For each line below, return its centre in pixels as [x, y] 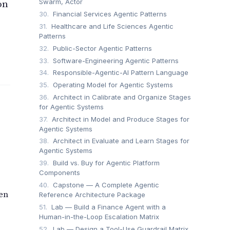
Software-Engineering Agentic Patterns [115, 60]
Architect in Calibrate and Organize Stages [121, 97]
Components [60, 173]
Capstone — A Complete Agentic [105, 185]
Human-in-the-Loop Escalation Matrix [99, 216]
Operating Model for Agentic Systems [112, 85]
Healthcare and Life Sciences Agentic [111, 26]
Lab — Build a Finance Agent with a [108, 207]
